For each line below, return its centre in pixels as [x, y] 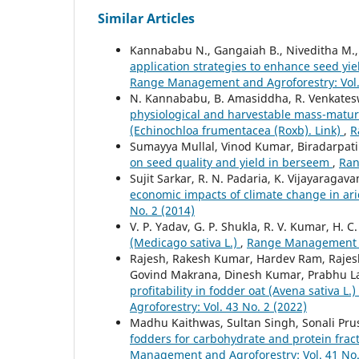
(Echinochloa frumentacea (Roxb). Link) [237, 130]
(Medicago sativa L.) [185, 242]
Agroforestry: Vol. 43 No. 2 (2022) [218, 306]
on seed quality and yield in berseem [231, 162]
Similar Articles [146, 18]
